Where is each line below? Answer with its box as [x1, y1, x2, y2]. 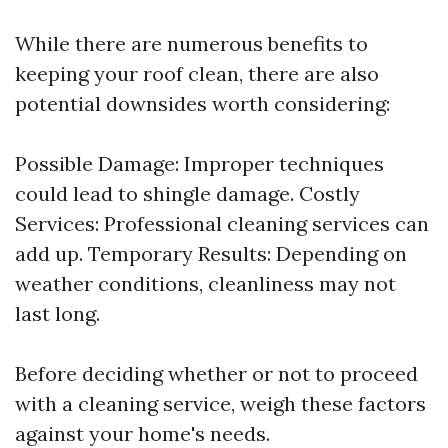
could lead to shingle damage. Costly [15, 181, 360, 206]
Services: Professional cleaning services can [15, 211, 429, 236]
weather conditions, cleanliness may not [15, 271, 396, 296]
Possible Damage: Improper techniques [15, 151, 384, 176]
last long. [15, 301, 100, 326]
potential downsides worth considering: [15, 91, 390, 116]
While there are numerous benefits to [15, 31, 368, 56]
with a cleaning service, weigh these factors [15, 391, 426, 416]
